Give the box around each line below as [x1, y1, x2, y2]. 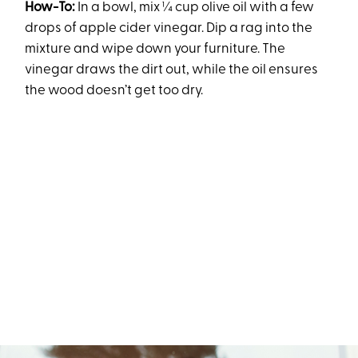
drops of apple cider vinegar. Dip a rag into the [25, 21, 313, 35]
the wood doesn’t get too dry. [25, 83, 204, 97]
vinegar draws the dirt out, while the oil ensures [25, 62, 319, 77]
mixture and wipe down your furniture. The [25, 42, 286, 56]
